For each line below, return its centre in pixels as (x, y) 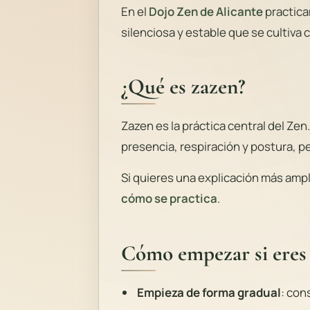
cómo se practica (169, 199)
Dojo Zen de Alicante (206, 11)
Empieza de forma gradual (209, 292)
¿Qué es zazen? (183, 86)
